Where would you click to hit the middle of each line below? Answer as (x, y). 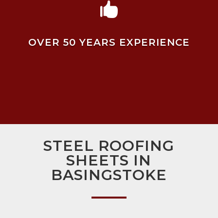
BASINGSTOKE (109, 175)
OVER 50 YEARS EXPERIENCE (109, 42)
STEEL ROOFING (109, 146)
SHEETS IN (109, 161)
